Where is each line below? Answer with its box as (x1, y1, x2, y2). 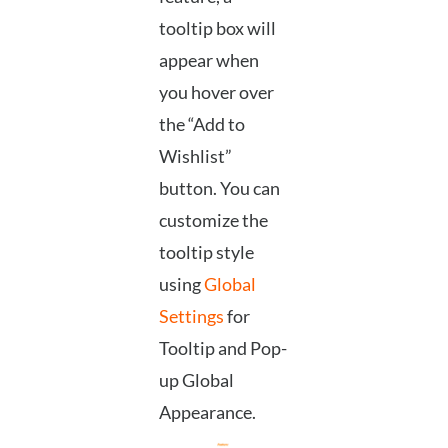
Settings (158, 304, 224, 327)
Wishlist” (158, 144, 232, 167)
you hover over (158, 80, 274, 103)
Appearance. (158, 400, 256, 423)
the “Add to (158, 112, 245, 135)
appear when (158, 48, 259, 71)
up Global (158, 368, 234, 391)
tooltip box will (158, 16, 276, 39)
